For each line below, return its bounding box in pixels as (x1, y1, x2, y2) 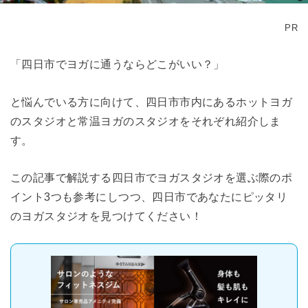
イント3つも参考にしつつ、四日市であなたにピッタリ (10, 190, 288, 203)
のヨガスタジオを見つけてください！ (10, 209, 203, 222)
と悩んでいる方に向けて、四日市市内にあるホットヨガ (10, 95, 293, 108)
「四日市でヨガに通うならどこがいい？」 (10, 58, 225, 71)
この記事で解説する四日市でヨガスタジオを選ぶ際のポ (10, 170, 293, 184)
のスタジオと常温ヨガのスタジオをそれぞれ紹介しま (10, 114, 281, 127)
